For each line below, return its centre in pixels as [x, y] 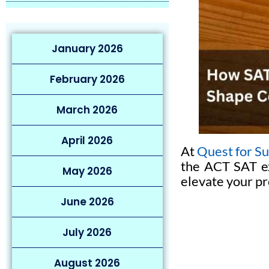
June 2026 [87, 202]
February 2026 [87, 79]
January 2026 [87, 49]
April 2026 [87, 141]
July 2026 [87, 232]
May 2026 [87, 171]
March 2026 [87, 110]
